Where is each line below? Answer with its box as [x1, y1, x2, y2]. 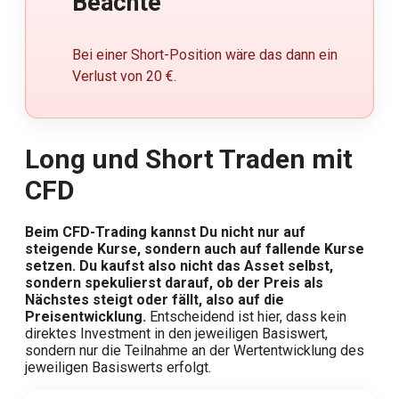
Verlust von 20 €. [72, 68, 176, 85]
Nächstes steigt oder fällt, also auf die [25, 291, 284, 309]
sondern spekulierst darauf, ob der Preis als [25, 274, 323, 292]
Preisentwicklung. [25, 308, 150, 326]
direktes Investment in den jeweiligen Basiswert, [25, 325, 328, 343]
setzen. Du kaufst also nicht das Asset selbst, [25, 257, 333, 275]
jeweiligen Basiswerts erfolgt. [25, 359, 211, 377]
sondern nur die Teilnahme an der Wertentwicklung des [25, 342, 364, 360]
